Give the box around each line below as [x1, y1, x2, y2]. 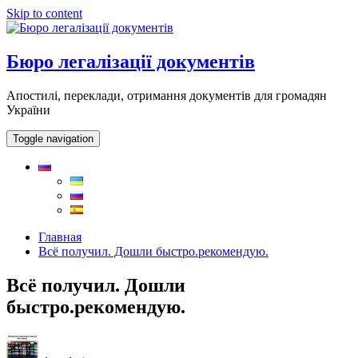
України [6, 102, 50, 117]
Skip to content [6, 6, 82, 20]
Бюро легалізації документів [6, 50, 255, 72]
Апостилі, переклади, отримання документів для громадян [6, 88, 327, 102]
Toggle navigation [13, 132, 93, 145]
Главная [38, 229, 82, 244]
